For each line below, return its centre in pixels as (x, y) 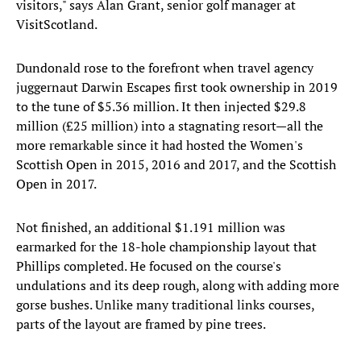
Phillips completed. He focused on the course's (149, 266)
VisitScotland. (57, 25)
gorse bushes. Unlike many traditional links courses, (165, 305)
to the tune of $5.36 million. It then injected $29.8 (161, 107)
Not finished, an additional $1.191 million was (151, 228)
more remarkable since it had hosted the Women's (160, 145)
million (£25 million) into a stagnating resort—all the (170, 126)
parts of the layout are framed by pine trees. (141, 324)
